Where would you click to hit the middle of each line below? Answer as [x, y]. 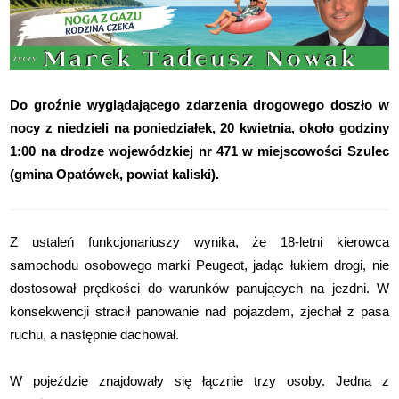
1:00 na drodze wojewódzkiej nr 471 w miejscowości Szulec [199, 151]
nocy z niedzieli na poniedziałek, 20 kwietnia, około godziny [199, 127]
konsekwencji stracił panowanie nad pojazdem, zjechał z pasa [199, 311]
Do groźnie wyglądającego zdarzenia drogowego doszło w [199, 104]
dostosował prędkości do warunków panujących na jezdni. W [199, 288]
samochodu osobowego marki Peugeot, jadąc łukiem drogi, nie [199, 265]
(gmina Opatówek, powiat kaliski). [115, 174]
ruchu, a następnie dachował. [95, 334]
